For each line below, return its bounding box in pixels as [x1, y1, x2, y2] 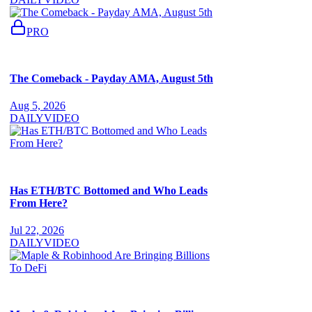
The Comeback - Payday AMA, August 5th [10, 72, 213, 85]
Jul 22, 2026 [10, 224, 64, 236]
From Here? [10, 196, 68, 209]
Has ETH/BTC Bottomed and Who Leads [10, 184, 208, 196]
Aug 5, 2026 [10, 100, 65, 112]
